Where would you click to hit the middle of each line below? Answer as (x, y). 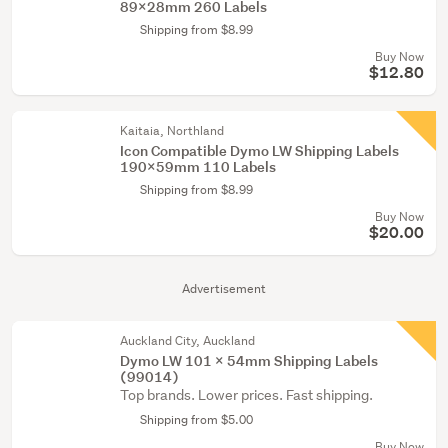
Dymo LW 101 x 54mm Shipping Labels (249, 360)
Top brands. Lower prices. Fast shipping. (246, 395)
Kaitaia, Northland (172, 130)
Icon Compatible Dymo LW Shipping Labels (259, 150)
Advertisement (224, 288)
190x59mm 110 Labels (198, 166)
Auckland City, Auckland (187, 340)
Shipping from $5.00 (196, 419)
